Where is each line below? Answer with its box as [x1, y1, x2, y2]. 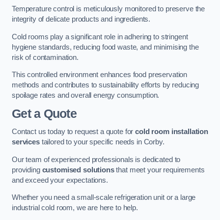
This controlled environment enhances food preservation [12, 71, 188, 79]
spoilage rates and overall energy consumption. [12, 91, 160, 100]
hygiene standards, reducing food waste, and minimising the [12, 43, 199, 51]
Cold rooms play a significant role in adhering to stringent [12, 32, 188, 41]
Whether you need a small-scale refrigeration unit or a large [12, 193, 196, 202]
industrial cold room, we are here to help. [12, 204, 140, 212]
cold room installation [135, 128, 208, 136]
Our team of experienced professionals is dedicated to [12, 155, 181, 164]
